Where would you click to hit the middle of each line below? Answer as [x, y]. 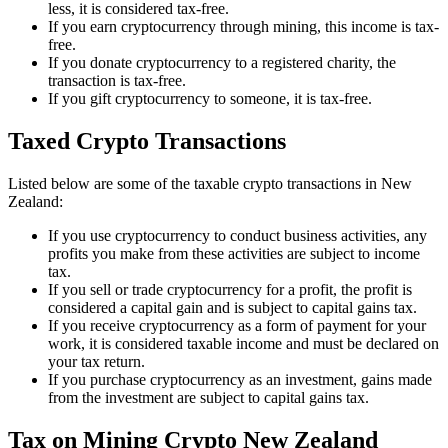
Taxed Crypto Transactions [147, 140]
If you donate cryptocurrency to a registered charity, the [222, 63]
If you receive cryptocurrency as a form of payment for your [237, 325]
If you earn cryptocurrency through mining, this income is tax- [243, 27]
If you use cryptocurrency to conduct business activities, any [237, 235]
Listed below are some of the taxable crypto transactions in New [210, 183]
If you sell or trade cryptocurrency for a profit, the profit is [230, 289]
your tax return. [96, 361]
